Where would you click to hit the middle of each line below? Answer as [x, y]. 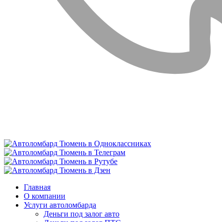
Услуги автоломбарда [60, 205]
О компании [45, 196]
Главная [37, 187]
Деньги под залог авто [82, 214]
